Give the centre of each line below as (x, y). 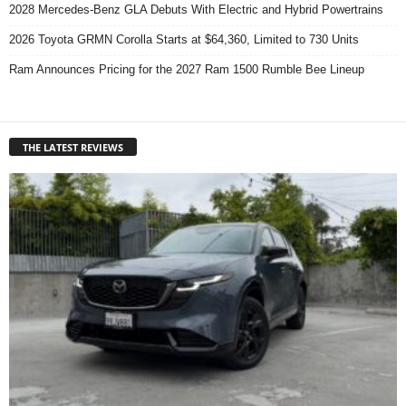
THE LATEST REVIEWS (73, 147)
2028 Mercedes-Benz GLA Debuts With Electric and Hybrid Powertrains (196, 9)
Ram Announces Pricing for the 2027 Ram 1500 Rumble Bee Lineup (187, 69)
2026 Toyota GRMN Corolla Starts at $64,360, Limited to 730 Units (184, 39)
